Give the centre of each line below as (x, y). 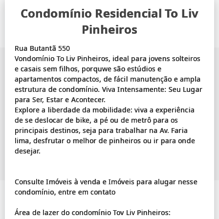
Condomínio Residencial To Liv (109, 13)
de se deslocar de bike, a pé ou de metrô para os (97, 120)
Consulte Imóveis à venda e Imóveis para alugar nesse (106, 182)
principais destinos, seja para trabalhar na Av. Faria (101, 131)
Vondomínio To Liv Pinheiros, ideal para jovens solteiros (108, 59)
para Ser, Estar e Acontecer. (60, 100)
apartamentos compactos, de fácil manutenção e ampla (108, 79)
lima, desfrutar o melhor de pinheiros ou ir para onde (105, 141)
